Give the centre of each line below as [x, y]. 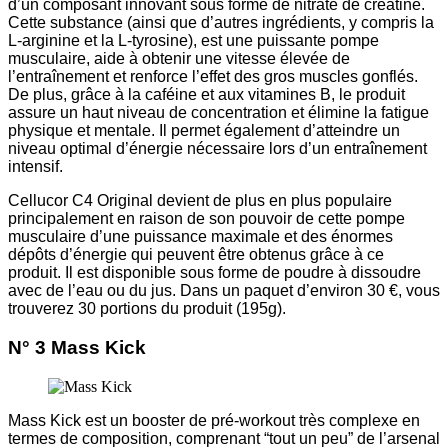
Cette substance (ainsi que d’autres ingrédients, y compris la [221, 23]
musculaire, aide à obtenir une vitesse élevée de [179, 59]
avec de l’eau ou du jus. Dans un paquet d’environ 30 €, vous [224, 291]
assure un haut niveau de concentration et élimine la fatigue [218, 113]
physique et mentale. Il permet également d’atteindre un [204, 131]
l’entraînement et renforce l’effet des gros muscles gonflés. [213, 77]
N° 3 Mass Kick [77, 348]
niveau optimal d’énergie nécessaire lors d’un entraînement [217, 149]
